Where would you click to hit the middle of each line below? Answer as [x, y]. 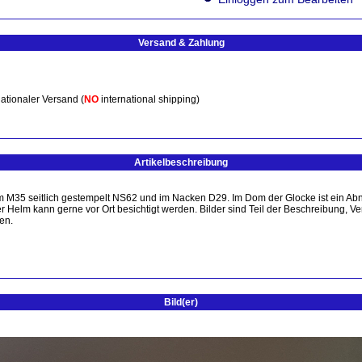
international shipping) [149, 99]
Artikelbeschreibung [181, 162]
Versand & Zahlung [181, 43]
